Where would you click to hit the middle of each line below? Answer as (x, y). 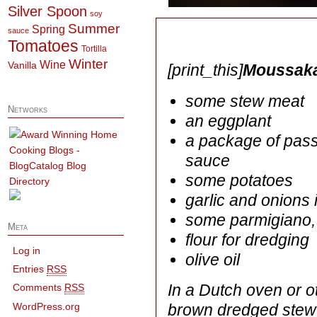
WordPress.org (47, 306)
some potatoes (239, 180)
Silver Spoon (47, 11)
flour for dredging (247, 240)
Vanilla (22, 65)
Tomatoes (43, 46)
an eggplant (228, 121)
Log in (27, 250)
